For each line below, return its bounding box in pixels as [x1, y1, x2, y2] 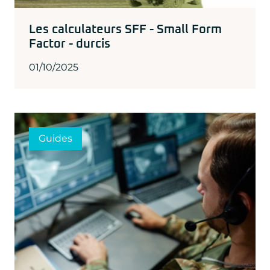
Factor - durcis [29, 37, 110, 50]
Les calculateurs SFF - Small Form [29, 23, 222, 36]
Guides [39, 132, 72, 144]
